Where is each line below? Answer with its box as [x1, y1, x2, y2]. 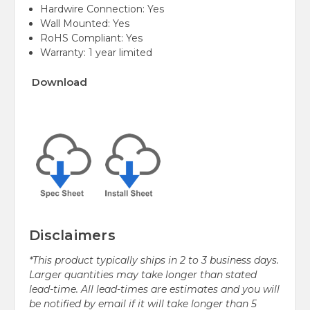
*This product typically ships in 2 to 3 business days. [29, 253, 279, 266]
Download [32, 75, 87, 89]
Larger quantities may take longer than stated [29, 268, 257, 281]
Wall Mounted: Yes [40, 17, 130, 30]
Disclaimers [29, 226, 116, 244]
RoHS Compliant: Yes [40, 32, 143, 44]
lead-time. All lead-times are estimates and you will [29, 282, 280, 295]
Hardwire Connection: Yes [40, 3, 165, 15]
